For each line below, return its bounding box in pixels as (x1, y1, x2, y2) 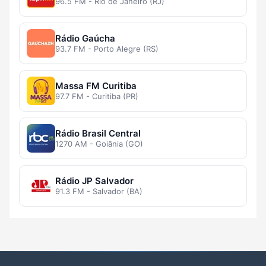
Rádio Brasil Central (55, 128, 141, 140)
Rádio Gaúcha (55, 33, 115, 45)
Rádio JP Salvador (55, 175, 134, 187)
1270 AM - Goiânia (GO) (55, 139, 143, 149)
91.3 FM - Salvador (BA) (55, 186, 142, 197)
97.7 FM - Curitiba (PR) (55, 91, 138, 102)
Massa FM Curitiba (55, 80, 137, 92)
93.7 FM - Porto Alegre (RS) (55, 44, 159, 54)
